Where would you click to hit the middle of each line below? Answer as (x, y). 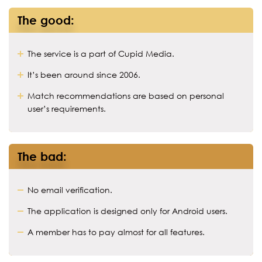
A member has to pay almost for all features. (116, 232)
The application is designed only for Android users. (127, 211)
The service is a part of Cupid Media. (101, 54)
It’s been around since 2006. (84, 75)
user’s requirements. (67, 108)
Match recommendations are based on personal (126, 96)
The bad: (42, 156)
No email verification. (70, 190)
